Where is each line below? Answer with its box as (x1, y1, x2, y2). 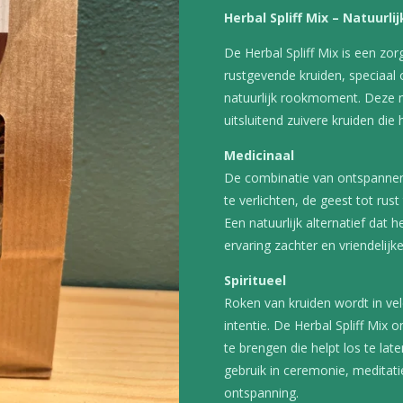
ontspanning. (224, 383, 299, 401)
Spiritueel (224, 271, 286, 289)
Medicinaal (224, 146, 294, 164)
